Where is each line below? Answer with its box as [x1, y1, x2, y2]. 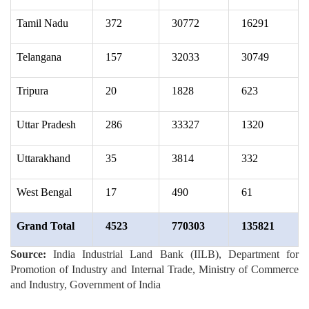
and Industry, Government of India [10, 278, 161, 290]
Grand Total [17, 219, 74, 232]
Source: [10, 248, 54, 260]
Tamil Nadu [17, 17, 68, 29]
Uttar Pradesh [17, 118, 76, 130]
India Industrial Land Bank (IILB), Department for [53, 248, 299, 260]
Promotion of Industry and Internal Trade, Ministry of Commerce [10, 263, 299, 275]
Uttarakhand [17, 152, 70, 164]
